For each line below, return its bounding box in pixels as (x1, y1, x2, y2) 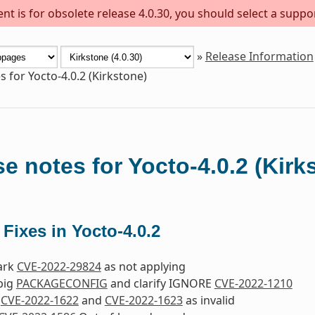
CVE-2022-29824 (16, 259, 101, 275)
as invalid (182, 292, 235, 309)
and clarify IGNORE (107, 276, 214, 292)
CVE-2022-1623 (104, 292, 183, 309)
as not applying (101, 259, 186, 275)
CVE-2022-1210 (214, 276, 292, 292)
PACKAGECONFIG (15, 276, 108, 292)
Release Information (205, 48, 314, 64)
